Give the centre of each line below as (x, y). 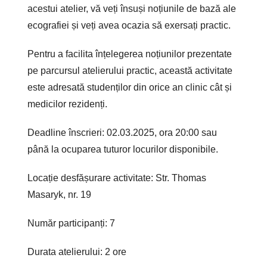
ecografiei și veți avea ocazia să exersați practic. (129, 26)
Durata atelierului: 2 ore (77, 252)
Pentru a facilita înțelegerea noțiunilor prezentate (130, 54)
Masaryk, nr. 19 (60, 195)
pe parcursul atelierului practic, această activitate (130, 71)
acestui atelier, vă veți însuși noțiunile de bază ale (132, 9)
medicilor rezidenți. (68, 104)
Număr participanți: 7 (72, 223)
